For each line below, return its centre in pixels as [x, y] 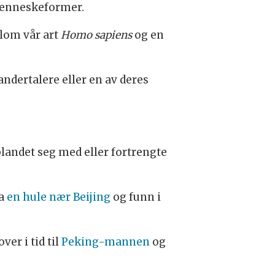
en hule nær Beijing [58, 197]
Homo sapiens [97, 35]
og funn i [135, 197]
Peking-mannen [105, 242]
